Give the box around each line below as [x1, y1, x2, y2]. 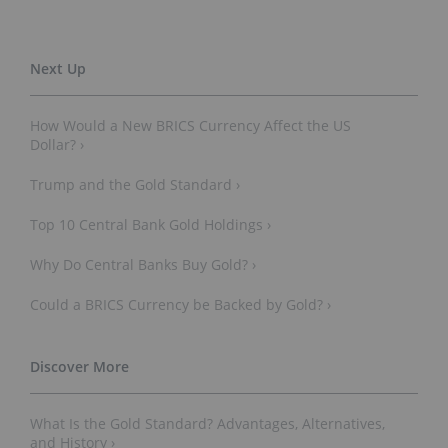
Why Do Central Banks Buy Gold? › [30, 255, 256, 275]
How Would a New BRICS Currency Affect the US [30, 116, 351, 136]
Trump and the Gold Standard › [30, 175, 240, 195]
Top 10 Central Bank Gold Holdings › [30, 215, 271, 235]
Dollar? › [30, 135, 84, 155]
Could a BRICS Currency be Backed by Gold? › [30, 295, 331, 315]
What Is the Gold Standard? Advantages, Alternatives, [30, 414, 385, 434]
